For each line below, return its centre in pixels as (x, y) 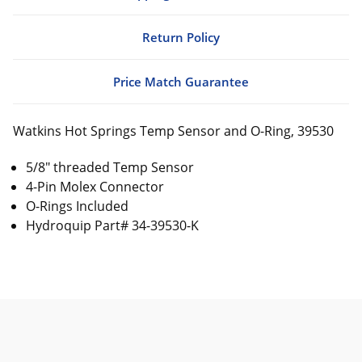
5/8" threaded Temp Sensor (112, 167)
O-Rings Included (78, 206)
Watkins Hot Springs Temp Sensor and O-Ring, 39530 (173, 130)
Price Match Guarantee (181, 81)
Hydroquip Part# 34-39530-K (113, 225)
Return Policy (181, 37)
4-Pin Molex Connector (97, 186)
